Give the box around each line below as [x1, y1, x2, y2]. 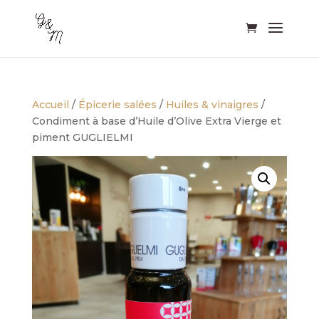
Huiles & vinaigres [165, 98, 258, 111]
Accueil [31, 98, 69, 111]
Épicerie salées [78, 98, 157, 111]
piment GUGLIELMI [31, 131, 133, 144]
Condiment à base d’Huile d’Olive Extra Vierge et [31, 115, 281, 127]
